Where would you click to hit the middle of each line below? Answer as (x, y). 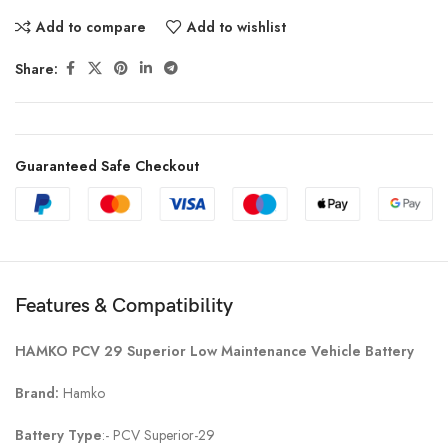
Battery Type (58, 434)
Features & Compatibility (124, 305)
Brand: (39, 392)
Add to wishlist (236, 27)
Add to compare (90, 27)
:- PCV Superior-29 (158, 434)
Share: (36, 68)
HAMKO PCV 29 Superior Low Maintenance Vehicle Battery (214, 350)
